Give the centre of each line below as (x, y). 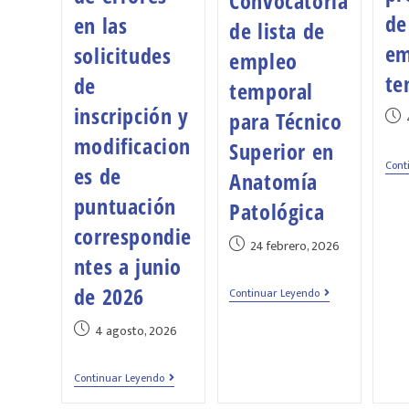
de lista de (277, 31)
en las (100, 26)
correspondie (132, 236)
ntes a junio (127, 267)
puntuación (125, 206)
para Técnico (286, 121)
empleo (263, 61)
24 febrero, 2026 (295, 246)
